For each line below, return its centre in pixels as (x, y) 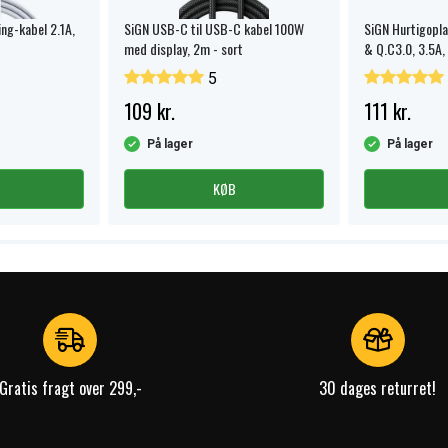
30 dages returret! (378, 388)
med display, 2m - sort (183, 48)
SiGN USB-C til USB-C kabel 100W (214, 28)
